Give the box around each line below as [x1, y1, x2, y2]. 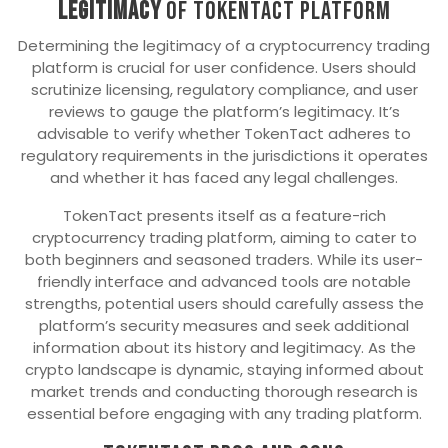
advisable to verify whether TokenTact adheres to [37, 122, 411, 144]
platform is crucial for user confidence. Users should [32, 56, 416, 78]
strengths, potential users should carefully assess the [24, 292, 424, 314]
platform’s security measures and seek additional [39, 314, 409, 336]
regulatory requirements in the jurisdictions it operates [20, 144, 428, 166]
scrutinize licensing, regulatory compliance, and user [30, 78, 418, 100]
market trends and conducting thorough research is [30, 380, 418, 402]
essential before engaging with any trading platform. [26, 402, 422, 424]
